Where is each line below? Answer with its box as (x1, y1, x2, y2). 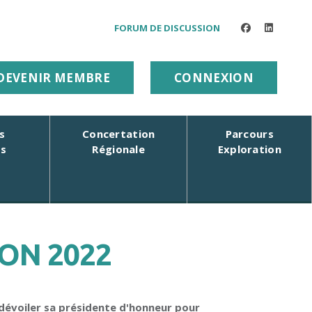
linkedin (272, 22, 304, 33)
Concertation (81, 127, 155, 141)
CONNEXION (174, 70, 253, 86)
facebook (250, 22, 286, 33)
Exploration (217, 142, 281, 156)
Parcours (225, 127, 274, 141)
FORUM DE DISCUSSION (114, 22, 220, 35)
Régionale (92, 142, 146, 156)
